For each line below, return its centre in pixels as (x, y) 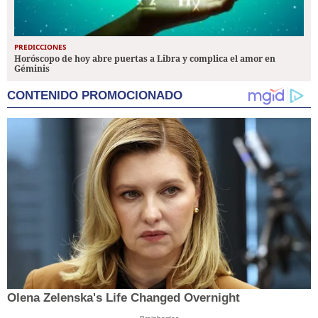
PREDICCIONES (40, 47)
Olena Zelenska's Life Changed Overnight (124, 298)
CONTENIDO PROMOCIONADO (95, 96)
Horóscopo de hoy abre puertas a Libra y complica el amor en (145, 59)
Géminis (32, 69)
